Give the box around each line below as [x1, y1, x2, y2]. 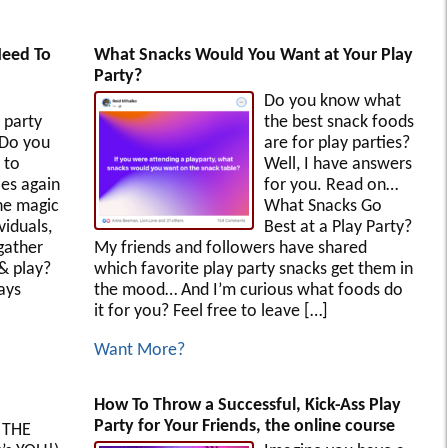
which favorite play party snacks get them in [93, 259, 413, 279]
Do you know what [263, 91, 401, 111]
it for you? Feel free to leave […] [93, 301, 328, 321]
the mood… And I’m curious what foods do [93, 280, 403, 300]
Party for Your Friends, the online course [93, 416, 395, 436]
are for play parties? [263, 133, 410, 153]
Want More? [93, 340, 185, 360]
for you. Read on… [263, 175, 398, 195]
